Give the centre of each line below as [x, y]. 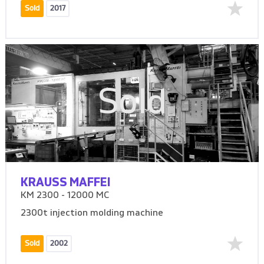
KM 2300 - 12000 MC [65, 196]
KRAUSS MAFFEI [66, 183]
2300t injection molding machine [92, 214]
